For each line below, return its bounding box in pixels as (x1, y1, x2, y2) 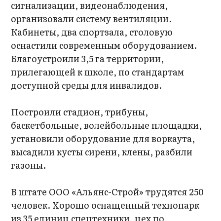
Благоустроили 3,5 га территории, (11, 52, 164, 65)
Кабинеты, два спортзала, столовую (11, 25, 173, 38)
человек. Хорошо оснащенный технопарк (11, 198, 200, 212)
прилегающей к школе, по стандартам (11, 65, 184, 78)
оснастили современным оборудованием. (11, 38, 197, 52)
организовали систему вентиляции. (11, 12, 172, 25)
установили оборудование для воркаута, (11, 132, 195, 145)
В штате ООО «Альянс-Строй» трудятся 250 (11, 185, 204, 198)
